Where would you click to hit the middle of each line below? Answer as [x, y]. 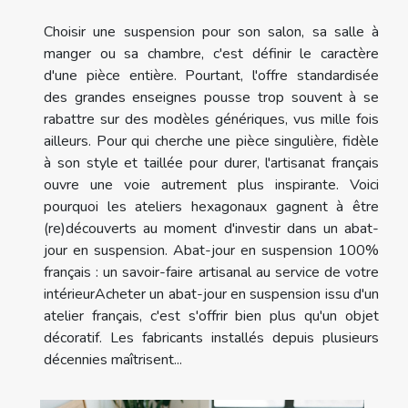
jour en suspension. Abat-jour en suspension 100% [211, 251]
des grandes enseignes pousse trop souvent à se [211, 98]
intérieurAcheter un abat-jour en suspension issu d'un [211, 295]
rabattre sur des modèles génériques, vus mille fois [211, 120]
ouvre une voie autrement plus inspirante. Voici [211, 185]
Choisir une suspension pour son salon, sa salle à [211, 32]
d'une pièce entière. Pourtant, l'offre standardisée [211, 76]
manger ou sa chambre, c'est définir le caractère [211, 54]
